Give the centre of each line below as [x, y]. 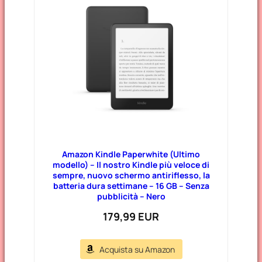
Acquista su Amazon [137, 249]
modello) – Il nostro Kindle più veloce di [131, 164]
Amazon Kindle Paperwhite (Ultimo [131, 154]
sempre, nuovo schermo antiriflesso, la [131, 175]
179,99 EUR [131, 216]
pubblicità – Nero [131, 196]
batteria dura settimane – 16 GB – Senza [131, 185]
